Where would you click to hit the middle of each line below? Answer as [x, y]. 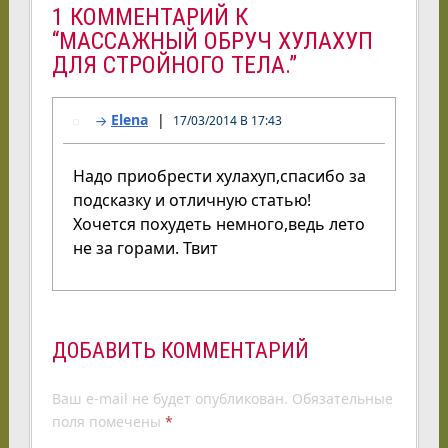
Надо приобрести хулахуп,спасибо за [219, 176]
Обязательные [340, 399]
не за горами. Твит [145, 248]
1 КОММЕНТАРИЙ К [149, 17]
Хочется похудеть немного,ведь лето [218, 224]
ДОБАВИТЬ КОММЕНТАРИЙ [180, 351]
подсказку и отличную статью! [191, 200]
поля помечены [108, 422]
